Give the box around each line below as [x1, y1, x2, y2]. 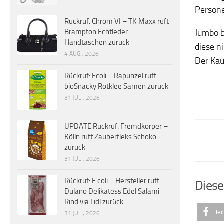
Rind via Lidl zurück [64, 197, 123, 207]
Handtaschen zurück [64, 38, 129, 47]
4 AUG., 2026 [64, 50, 99, 58]
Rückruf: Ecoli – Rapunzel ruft [64, 71, 156, 81]
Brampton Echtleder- [64, 27, 131, 37]
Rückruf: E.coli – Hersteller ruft [64, 176, 159, 186]
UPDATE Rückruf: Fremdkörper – [64, 122, 168, 131]
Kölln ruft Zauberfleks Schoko [64, 132, 156, 142]
